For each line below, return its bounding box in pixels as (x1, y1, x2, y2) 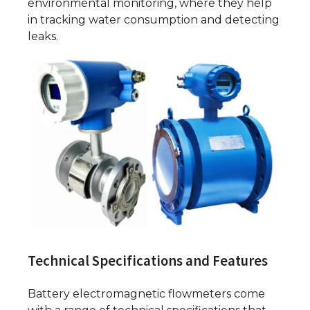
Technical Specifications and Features (28, 251, 268, 270)
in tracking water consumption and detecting (28, 13, 280, 27)
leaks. (28, 30, 58, 44)
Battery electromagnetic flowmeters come (28, 287, 265, 301)
